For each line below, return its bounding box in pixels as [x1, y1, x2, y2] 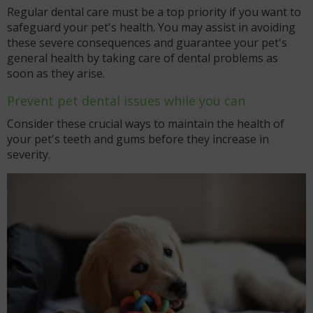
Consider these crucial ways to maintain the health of [7, 116, 284, 132]
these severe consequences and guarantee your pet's [7, 35, 287, 51]
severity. [7, 147, 50, 163]
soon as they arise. [7, 66, 105, 82]
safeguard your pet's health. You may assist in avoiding [7, 20, 296, 36]
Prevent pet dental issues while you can [7, 92, 245, 110]
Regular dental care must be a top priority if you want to [7, 4, 301, 20]
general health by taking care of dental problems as [7, 50, 278, 66]
